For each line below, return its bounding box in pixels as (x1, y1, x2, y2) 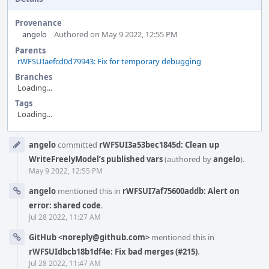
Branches (15, 71, 52, 82)
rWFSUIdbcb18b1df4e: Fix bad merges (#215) (29, 246, 198, 257)
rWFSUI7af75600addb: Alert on (122, 186, 240, 196)
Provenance (15, 17, 62, 28)
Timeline (7, 143, 42, 154)
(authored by (163, 154, 213, 165)
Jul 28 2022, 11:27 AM (29, 212, 101, 222)
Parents (15, 45, 46, 56)
